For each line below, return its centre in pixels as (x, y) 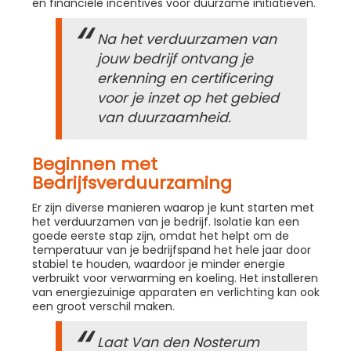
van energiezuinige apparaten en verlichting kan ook (176, 293)
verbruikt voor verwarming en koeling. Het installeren (175, 279)
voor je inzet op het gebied (188, 98)
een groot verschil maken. (103, 307)
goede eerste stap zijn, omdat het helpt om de (161, 236)
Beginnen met (95, 165)
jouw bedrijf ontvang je (175, 59)
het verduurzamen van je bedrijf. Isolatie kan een (166, 222)
